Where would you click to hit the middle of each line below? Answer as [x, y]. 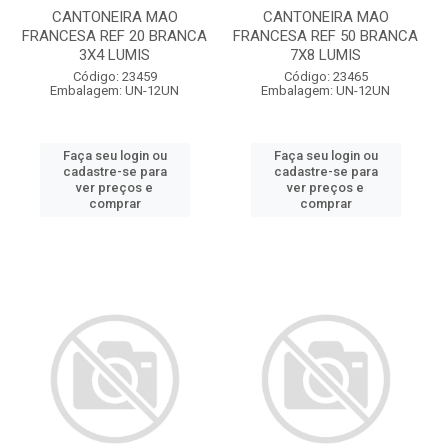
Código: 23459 [114, 76]
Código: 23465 [325, 76]
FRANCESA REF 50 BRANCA [325, 36]
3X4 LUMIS [114, 55]
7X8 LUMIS [325, 55]
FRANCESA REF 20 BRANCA [114, 36]
